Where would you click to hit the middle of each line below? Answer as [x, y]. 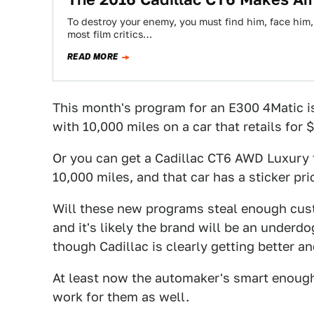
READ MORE [93, 57]
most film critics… [110, 34]
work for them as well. [121, 297]
